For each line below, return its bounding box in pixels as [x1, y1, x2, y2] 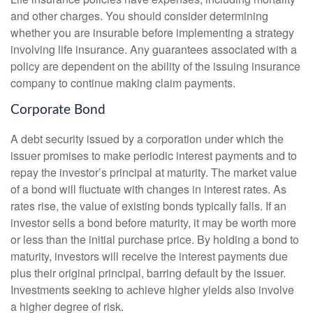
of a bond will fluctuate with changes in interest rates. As [10, 181, 286, 198]
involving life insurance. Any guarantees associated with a [10, 41, 297, 57]
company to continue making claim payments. [10, 74, 235, 91]
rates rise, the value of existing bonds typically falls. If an [10, 198, 286, 214]
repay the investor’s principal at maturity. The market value [10, 164, 297, 181]
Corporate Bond [10, 103, 105, 117]
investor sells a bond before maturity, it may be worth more [10, 214, 296, 231]
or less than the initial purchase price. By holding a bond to [10, 231, 299, 248]
